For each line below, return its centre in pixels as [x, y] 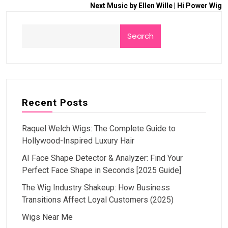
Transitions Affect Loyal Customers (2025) [98, 199]
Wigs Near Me [47, 217]
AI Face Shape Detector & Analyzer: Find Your [102, 158]
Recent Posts [55, 102]
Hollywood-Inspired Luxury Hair [78, 140]
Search [140, 36]
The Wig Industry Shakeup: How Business [96, 187]
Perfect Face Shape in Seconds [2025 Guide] [102, 170]
